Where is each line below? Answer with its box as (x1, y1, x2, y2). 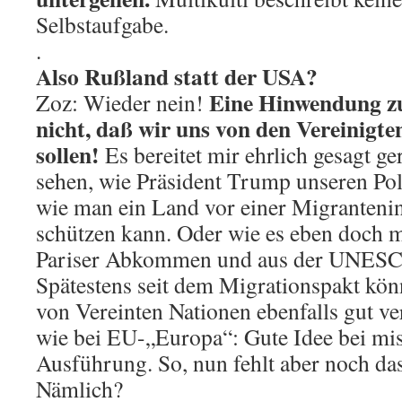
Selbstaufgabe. (36, 8, 169, 39)
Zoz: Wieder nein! (36, 86, 204, 118)
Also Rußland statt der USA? (36, 58, 318, 93)
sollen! (36, 136, 100, 171)
